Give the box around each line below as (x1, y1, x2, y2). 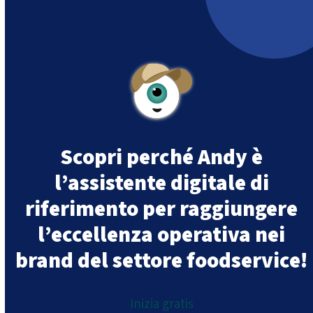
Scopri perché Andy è (60, 141, 263, 173)
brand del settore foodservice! (15, 245, 308, 276)
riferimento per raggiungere (25, 193, 298, 224)
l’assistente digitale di (54, 167, 269, 198)
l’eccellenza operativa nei (38, 219, 286, 250)
